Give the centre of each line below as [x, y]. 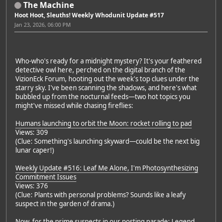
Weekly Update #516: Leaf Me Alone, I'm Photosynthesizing [107, 168]
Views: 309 [33, 132]
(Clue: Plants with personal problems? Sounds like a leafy [101, 194]
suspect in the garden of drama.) [65, 203]
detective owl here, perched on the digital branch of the [100, 70]
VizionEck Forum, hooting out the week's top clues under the [107, 79]
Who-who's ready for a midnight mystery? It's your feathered [109, 61]
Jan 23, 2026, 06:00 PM [43, 24]
